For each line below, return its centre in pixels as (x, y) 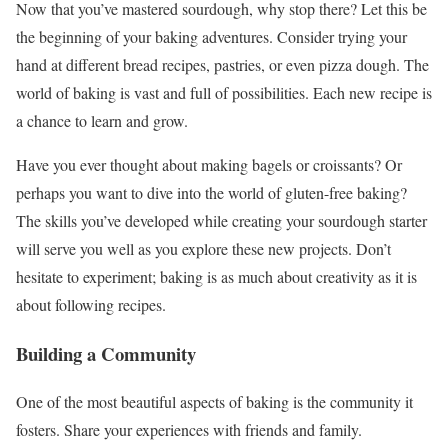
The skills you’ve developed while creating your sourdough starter (221, 221)
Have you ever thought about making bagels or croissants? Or (209, 165)
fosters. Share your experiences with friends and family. (189, 430)
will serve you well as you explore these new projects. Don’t (203, 249)
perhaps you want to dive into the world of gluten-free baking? (211, 193)
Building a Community (106, 353)
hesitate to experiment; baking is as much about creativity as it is (216, 277)
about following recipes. (91, 305)
